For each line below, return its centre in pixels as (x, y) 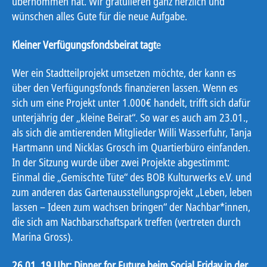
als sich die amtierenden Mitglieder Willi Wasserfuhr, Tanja (132, 133)
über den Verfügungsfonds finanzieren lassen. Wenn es (125, 88)
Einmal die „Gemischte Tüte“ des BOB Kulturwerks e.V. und (132, 177)
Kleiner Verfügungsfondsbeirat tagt (84, 44)
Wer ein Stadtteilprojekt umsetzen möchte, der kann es (124, 73)
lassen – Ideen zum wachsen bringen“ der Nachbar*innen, (131, 207)
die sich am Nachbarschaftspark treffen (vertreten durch (126, 222)
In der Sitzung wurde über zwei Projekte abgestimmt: (121, 162)
